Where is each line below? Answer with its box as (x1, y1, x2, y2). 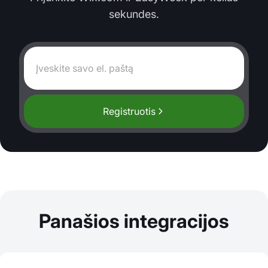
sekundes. (109, 8, 159, 21)
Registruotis (103, 105, 156, 118)
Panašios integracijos (39, 209, 229, 233)
